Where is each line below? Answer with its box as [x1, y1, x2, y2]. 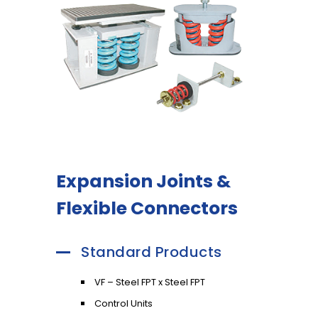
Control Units [94, 296, 153, 310]
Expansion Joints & [56, 168, 231, 194]
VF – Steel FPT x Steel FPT [94, 275, 205, 289]
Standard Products [81, 241, 222, 262]
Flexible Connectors [56, 195, 238, 221]
